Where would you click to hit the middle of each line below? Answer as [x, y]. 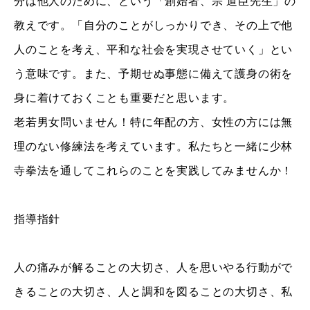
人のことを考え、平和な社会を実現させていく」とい [154, 49]
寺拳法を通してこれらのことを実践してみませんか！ [154, 171]
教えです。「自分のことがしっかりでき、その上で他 [154, 25]
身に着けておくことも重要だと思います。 [125, 98]
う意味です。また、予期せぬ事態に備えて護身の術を [154, 74]
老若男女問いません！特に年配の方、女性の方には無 [154, 122]
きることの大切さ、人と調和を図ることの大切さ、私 [154, 292]
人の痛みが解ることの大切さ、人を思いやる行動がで [154, 267]
